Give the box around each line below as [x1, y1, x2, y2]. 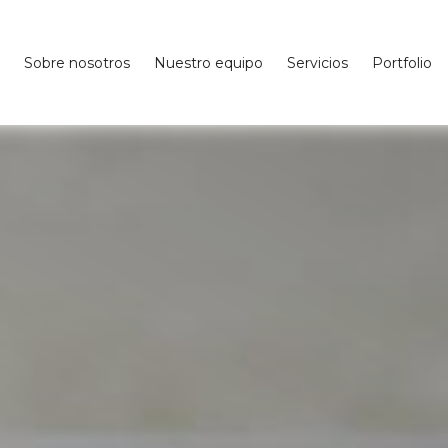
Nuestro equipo [153, 53, 263, 72]
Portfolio [371, 53, 432, 72]
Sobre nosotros [23, 53, 130, 72]
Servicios [286, 53, 348, 72]
